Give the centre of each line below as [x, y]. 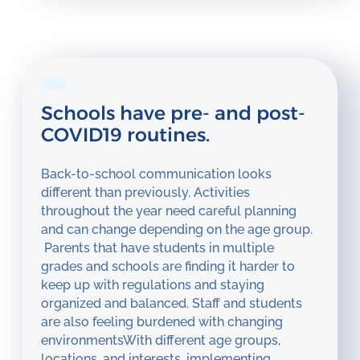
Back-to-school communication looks [157, 174]
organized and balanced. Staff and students [172, 303]
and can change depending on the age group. [177, 229]
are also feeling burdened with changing [162, 321]
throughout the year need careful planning [169, 211]
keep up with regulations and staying [153, 284]
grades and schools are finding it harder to [168, 266]
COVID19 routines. [126, 134]
